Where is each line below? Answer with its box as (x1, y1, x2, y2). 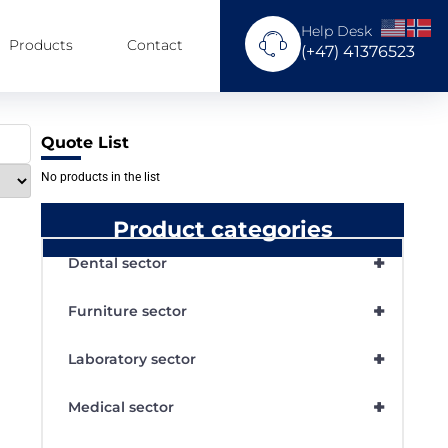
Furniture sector (68, 302, 188, 321)
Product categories (112, 216, 333, 244)
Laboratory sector (68, 350, 197, 369)
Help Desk (301, 22, 373, 40)
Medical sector (68, 398, 175, 417)
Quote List (41, 133, 130, 152)
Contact (127, 36, 184, 54)
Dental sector (68, 254, 168, 273)
